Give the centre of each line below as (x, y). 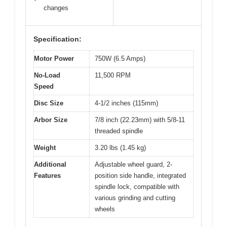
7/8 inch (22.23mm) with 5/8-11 (140, 120)
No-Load (47, 75)
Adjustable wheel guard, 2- (134, 164)
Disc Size (49, 103)
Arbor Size (51, 120)
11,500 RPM (113, 75)
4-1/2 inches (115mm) (126, 103)
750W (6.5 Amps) (120, 58)
